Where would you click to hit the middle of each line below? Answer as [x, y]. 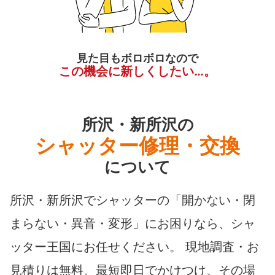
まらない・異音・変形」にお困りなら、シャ [133, 223]
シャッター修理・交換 [137, 145]
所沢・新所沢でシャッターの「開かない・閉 [133, 200]
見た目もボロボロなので [137, 58]
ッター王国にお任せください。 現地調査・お [134, 246]
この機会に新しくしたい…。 [137, 71]
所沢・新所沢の [137, 124]
